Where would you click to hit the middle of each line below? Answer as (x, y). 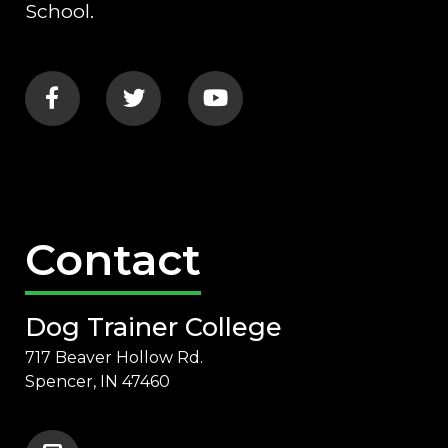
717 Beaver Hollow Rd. (113, 358)
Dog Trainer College (153, 327)
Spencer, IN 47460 (97, 382)
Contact (112, 260)
